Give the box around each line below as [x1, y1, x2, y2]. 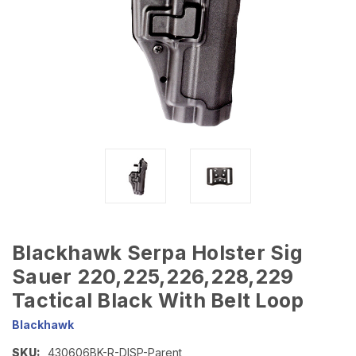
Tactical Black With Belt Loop [12, 288, 304, 313]
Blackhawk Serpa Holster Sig [12, 241, 303, 265]
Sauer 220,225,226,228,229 [12, 265, 294, 289]
